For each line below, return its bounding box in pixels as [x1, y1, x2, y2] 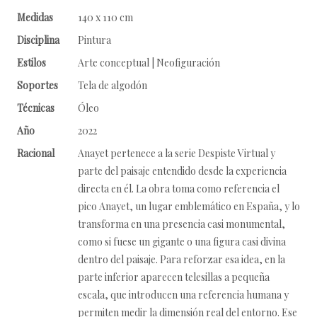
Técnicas [17, 101, 54, 115]
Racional [17, 146, 54, 160]
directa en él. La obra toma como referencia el [78, 182, 279, 195]
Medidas [17, 11, 53, 24]
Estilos [17, 56, 46, 69]
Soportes [17, 79, 58, 92]
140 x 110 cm [78, 11, 133, 24]
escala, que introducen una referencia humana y [78, 288, 289, 301]
